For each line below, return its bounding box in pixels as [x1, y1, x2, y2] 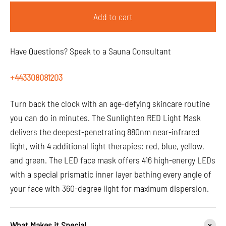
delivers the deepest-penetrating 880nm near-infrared [10, 126, 200, 137]
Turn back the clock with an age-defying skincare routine [10, 97, 210, 109]
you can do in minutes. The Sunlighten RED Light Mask [10, 111, 201, 123]
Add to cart [93, 11, 133, 22]
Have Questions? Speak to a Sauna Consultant [10, 45, 171, 56]
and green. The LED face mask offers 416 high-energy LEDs [10, 154, 215, 165]
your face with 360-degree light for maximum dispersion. [10, 182, 209, 194]
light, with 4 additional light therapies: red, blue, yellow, [10, 140, 204, 151]
